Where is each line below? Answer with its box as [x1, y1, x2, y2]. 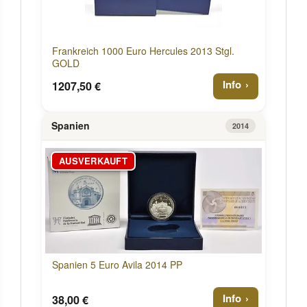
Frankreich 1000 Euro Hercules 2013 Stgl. [52, 43, 234, 58]
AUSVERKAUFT [59, 154, 127, 168]
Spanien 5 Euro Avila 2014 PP [52, 257, 182, 271]
